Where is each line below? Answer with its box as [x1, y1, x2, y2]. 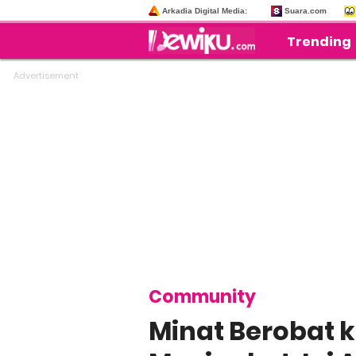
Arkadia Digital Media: [162, 6, 247, 15]
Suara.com [284, 6, 327, 15]
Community [149, 284, 256, 309]
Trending [287, 33, 352, 51]
